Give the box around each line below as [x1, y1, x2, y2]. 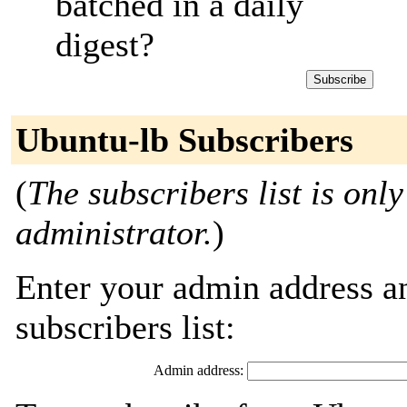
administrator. [15, 213, 213, 252]
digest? [55, 25, 154, 64]
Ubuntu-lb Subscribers [15, 121, 353, 159]
